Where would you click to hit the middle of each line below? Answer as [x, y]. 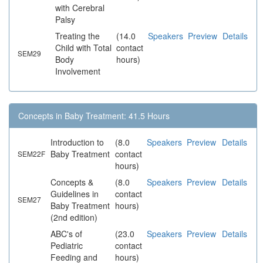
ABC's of [66, 234]
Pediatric [67, 246]
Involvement [78, 71]
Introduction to [77, 142]
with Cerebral [80, 8]
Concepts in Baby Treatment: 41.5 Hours [94, 116]
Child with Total [83, 48]
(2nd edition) [74, 218]
